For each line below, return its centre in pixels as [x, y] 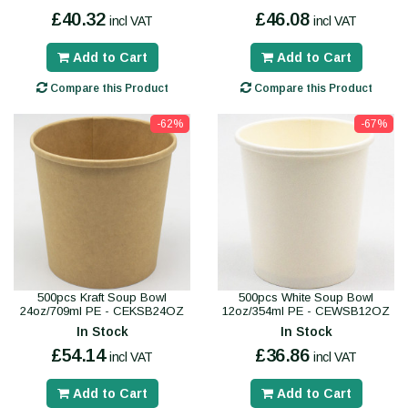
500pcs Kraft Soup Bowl [102, 298]
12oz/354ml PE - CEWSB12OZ [306, 311]
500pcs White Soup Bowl [306, 298]
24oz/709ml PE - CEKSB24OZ [102, 311]
